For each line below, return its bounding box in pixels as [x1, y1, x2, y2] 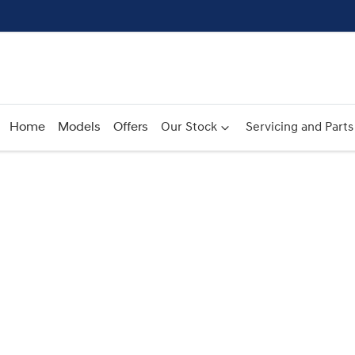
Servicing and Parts [245, 121, 353, 134]
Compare [151, 185, 204, 198]
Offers [113, 121, 148, 134]
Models [57, 121, 101, 134]
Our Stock [160, 121, 217, 134]
